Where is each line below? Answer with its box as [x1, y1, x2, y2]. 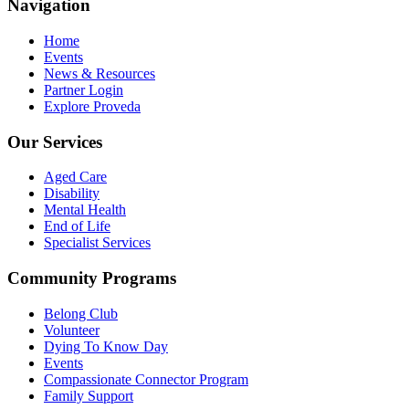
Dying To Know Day [44, 338, 168, 354]
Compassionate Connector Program [44, 371, 248, 387]
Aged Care [44, 169, 107, 185]
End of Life [44, 218, 110, 235]
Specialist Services [44, 235, 151, 251]
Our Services [7, 131, 102, 152]
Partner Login [44, 81, 123, 98]
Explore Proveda [44, 98, 141, 114]
